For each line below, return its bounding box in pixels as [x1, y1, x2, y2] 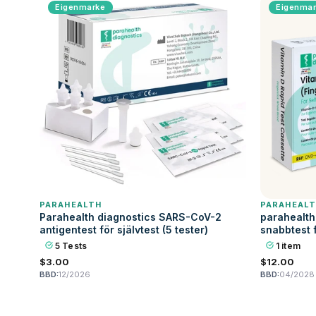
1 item [274, 241, 300, 251]
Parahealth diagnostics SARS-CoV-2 [39, 211, 221, 223]
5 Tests [53, 241, 87, 251]
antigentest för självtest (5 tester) [39, 224, 208, 236]
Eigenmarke [55, 2, 106, 12]
